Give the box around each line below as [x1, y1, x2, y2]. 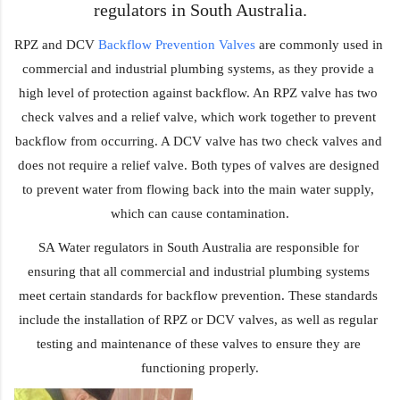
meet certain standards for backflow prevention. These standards [19, 288, 378, 304]
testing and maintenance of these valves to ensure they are [36, 337, 361, 352]
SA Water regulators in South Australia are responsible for [37, 240, 359, 255]
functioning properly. [141, 361, 259, 376]
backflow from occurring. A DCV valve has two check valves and [14, 134, 382, 149]
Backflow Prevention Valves [98, 37, 255, 53]
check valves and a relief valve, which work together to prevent [21, 110, 376, 125]
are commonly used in [255, 37, 383, 53]
